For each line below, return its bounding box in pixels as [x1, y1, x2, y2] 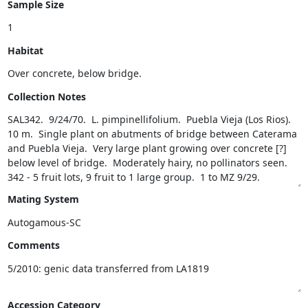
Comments [7, 239, 60, 252]
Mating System [7, 192, 79, 206]
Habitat [7, 43, 43, 57]
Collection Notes [7, 89, 86, 103]
